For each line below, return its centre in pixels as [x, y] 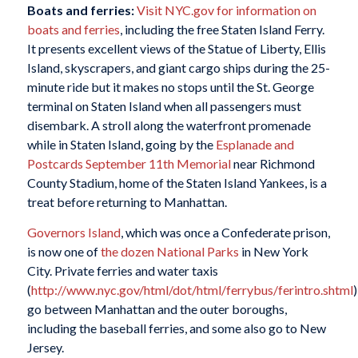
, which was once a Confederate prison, [225, 232]
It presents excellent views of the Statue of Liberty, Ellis [176, 49]
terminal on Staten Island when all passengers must [164, 106]
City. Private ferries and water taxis [122, 270]
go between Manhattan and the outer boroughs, [157, 308]
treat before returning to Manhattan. [127, 202]
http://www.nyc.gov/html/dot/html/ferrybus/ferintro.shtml [192, 289]
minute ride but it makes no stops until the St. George [170, 87]
